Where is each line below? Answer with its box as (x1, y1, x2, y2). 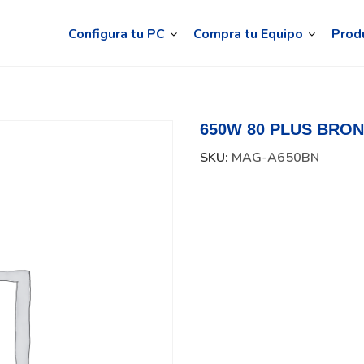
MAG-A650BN (232, 149, 320, 167)
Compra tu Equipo (193, 25, 303, 44)
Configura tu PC (67, 25, 165, 44)
